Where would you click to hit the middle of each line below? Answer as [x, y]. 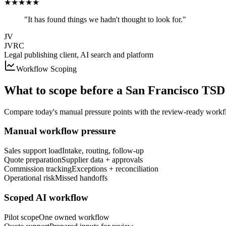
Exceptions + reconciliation [115, 169]
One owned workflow [74, 217]
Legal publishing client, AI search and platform [79, 54]
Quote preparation [33, 160]
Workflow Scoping [46, 69]
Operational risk [30, 178]
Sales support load [33, 151]
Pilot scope [21, 217]
